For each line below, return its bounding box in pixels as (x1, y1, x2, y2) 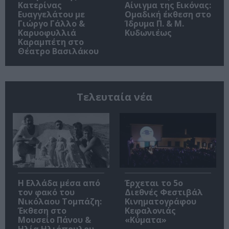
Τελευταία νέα (77, 90, 152, 104)
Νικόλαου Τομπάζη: (18, 195, 102, 207)
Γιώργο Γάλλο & (18, 18, 85, 30)
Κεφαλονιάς (125, 204, 176, 216)
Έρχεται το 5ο (125, 177, 183, 189)
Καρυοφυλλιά (18, 27, 76, 39)
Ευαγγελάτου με (18, 9, 85, 20)
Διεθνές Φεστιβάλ (125, 186, 203, 198)
